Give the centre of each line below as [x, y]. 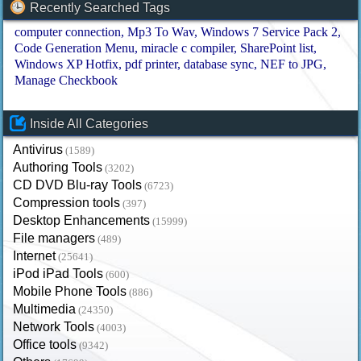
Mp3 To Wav [161, 31]
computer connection [68, 31]
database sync [219, 64]
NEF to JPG [292, 64]
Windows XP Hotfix [67, 64]
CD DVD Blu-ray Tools [78, 185]
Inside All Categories [89, 123]
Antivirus [38, 149]
